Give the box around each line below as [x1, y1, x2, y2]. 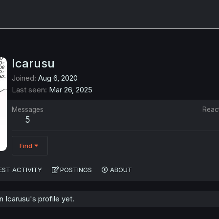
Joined [12, 73, 34, 83]
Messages [12, 106, 44, 114]
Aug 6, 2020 [38, 73, 78, 83]
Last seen [12, 85, 45, 95]
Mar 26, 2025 [49, 85, 92, 95]
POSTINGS [60, 166, 92, 174]
